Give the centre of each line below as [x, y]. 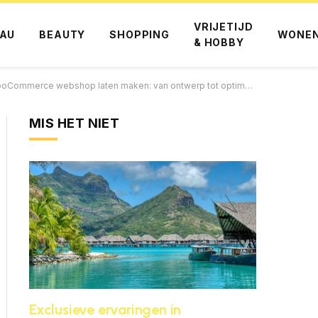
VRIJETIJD [223, 27]
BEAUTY [62, 34]
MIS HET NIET [75, 123]
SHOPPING [139, 34]
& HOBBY [219, 42]
